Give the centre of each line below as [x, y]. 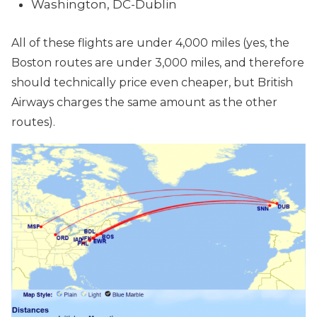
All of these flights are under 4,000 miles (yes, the [150, 43]
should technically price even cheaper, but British [152, 82]
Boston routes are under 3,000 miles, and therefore [158, 63]
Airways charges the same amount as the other [144, 102]
